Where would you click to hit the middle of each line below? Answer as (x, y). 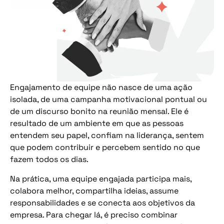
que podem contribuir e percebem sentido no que (105, 147)
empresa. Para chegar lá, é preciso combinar (94, 214)
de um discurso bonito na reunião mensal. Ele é (99, 111)
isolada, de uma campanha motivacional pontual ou (108, 99)
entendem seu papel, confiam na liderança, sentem (107, 135)
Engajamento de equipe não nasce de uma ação (101, 87)
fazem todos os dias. (49, 159)
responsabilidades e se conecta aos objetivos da (102, 202)
